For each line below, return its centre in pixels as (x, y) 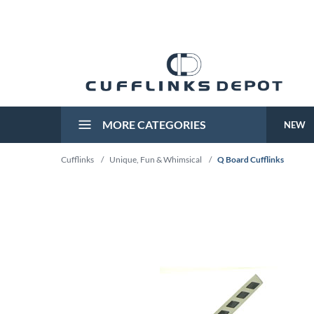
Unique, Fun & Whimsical (156, 159)
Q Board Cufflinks (251, 159)
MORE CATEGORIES (153, 124)
